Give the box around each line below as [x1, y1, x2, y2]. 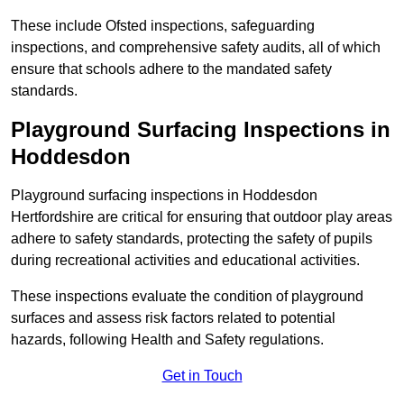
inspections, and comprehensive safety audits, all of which [11, 40, 381, 56]
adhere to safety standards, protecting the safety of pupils [11, 231, 372, 247]
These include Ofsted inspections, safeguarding [11, 18, 315, 34]
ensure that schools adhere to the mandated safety [11, 61, 332, 78]
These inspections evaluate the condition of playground [11, 289, 363, 305]
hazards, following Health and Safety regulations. [11, 332, 324, 348]
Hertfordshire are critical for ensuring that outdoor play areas [11, 209, 392, 225]
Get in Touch [161, 368, 243, 384]
